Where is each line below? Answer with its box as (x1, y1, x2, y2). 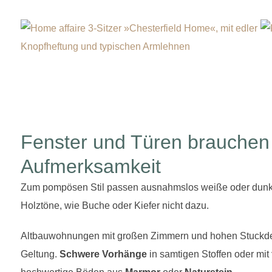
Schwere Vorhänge (59, 248, 147, 259)
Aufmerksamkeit (21, 155, 161, 177)
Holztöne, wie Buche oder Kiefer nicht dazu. (21, 200, 209, 211)
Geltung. (21, 248, 59, 259)
